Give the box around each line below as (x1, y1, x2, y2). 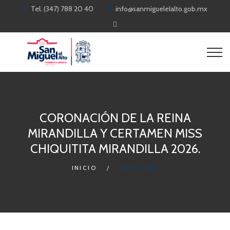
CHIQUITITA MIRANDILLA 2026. (30, 141, 200, 156)
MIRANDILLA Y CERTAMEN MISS (28, 125, 202, 141)
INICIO (71, 163, 97, 171)
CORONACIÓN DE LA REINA (39, 110, 191, 125)
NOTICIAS (121, 163, 159, 171)
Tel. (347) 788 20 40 (29, 4, 93, 13)
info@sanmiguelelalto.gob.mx (116, 4, 207, 13)
